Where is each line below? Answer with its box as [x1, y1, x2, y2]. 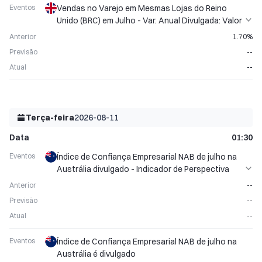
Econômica [57, 176, 99, 187]
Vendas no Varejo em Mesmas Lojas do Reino [57, 3, 227, 13]
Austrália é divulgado [57, 249, 136, 259]
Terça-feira [26, 112, 74, 123]
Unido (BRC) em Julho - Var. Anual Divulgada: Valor [57, 15, 242, 26]
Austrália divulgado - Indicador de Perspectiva [57, 164, 229, 174]
